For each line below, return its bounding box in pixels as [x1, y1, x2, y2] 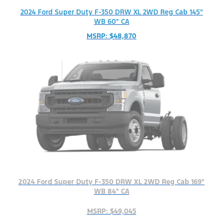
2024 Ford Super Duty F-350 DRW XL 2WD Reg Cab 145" [20, 7, 203, 16]
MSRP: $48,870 [87, 31, 136, 41]
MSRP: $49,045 [87, 207, 136, 216]
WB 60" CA [94, 16, 129, 26]
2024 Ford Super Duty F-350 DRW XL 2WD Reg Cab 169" [18, 177, 205, 186]
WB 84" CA [94, 186, 129, 196]
